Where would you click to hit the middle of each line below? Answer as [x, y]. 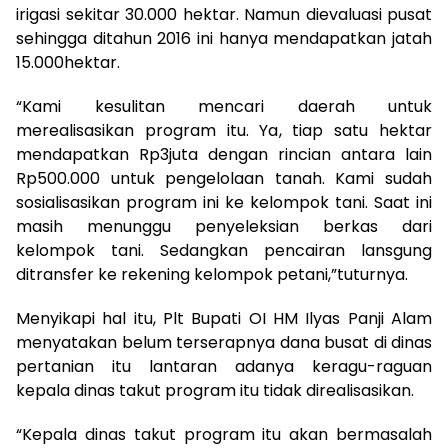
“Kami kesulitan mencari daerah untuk [224, 107]
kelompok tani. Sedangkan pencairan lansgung [224, 251]
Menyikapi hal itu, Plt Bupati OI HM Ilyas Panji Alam [224, 319]
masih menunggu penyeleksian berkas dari [224, 227]
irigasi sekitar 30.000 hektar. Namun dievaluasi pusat [224, 15]
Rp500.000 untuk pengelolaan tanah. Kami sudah [224, 179]
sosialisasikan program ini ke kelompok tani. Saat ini [224, 203]
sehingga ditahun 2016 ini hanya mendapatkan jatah [224, 39]
